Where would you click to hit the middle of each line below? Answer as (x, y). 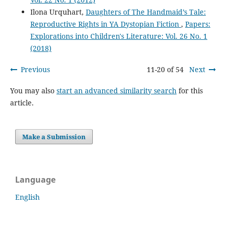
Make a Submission (54, 137)
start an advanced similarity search (116, 91)
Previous (35, 70)
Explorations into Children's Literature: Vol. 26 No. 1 (119, 36)
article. (22, 103)
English (27, 197)
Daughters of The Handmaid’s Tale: (146, 12)
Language (35, 180)
